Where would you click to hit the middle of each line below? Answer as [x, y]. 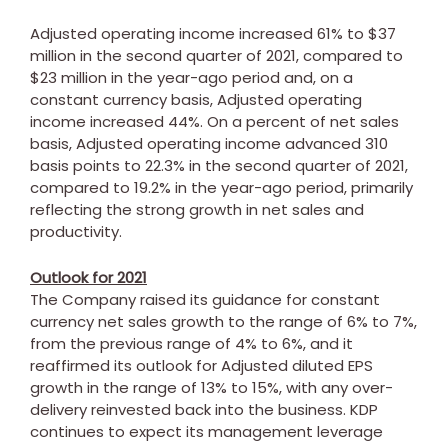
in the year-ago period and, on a [230, 77]
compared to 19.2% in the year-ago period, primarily [221, 187]
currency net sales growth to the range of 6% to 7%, [223, 321]
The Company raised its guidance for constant [205, 299]
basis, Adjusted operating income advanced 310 [209, 143]
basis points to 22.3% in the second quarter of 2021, [219, 165]
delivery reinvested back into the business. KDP [204, 409]
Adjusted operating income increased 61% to [199, 33]
